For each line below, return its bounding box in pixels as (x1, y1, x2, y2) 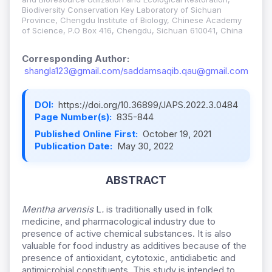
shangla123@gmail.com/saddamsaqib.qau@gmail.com (24, 65, 248, 77)
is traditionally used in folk (104, 203, 212, 216)
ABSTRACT (106, 174, 166, 187)
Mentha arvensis (22, 203, 96, 216)
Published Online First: (35, 128, 140, 140)
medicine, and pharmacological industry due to (22, 216, 216, 228)
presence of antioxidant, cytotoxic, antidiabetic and (22, 252, 236, 264)
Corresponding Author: (22, 53, 129, 65)
